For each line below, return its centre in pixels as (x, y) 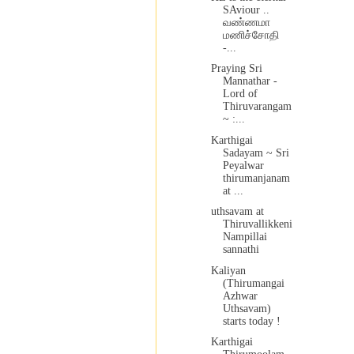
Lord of (240, 94)
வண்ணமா (246, 22)
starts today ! (251, 321)
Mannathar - (250, 81)
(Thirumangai (253, 283)
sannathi (241, 250)
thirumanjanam (256, 178)
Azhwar (240, 296)
